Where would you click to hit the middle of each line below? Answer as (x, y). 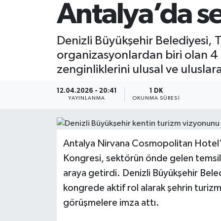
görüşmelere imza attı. (111, 203)
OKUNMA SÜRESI (156, 98)
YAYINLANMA (87, 98)
